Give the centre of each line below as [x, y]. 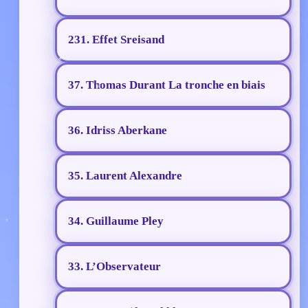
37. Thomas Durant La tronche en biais [167, 85]
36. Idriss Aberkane [118, 131]
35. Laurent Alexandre [125, 176]
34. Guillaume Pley [116, 221]
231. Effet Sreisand [116, 40]
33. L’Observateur [114, 267]
